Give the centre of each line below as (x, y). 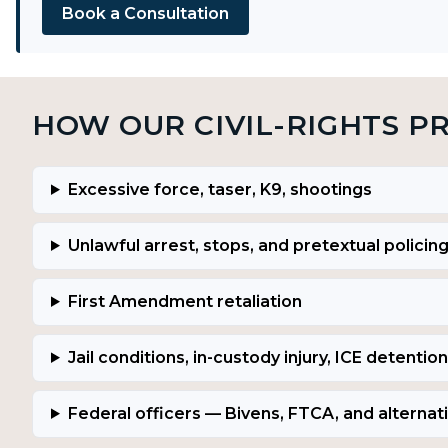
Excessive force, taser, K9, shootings (219, 189)
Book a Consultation (145, 13)
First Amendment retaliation (184, 301)
